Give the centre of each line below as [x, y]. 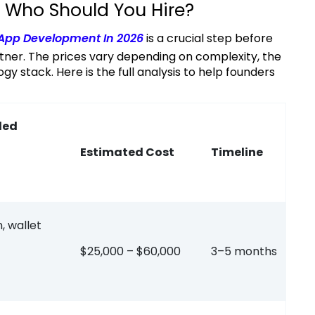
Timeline [237, 153]
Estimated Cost [127, 153]
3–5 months [244, 252]
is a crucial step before [208, 39]
